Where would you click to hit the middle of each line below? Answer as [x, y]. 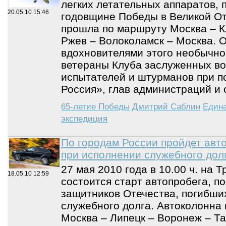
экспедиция [84, 119]
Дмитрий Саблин [166, 107]
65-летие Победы [95, 107]
